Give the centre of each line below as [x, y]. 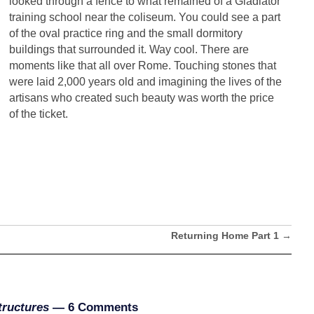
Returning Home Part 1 [226, 235]
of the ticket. [40, 114]
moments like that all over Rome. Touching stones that [143, 65]
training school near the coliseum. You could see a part [145, 17]
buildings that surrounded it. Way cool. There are [129, 49]
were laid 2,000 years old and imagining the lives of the [145, 81]
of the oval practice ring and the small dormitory [126, 33]
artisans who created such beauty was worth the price [142, 97]
